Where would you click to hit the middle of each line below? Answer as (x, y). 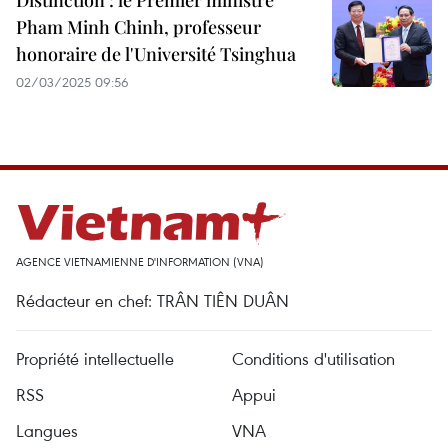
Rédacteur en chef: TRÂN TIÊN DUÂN (152, 300)
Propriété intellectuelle (95, 358)
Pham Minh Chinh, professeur (138, 27)
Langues (47, 430)
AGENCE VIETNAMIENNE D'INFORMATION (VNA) (140, 261)
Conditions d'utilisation (313, 358)
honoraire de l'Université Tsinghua (156, 54)
